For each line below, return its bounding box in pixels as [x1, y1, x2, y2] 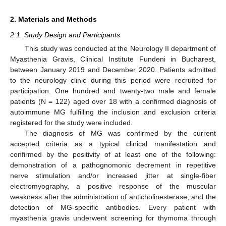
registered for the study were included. [10, 119, 133, 127]
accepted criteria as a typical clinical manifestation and [10, 140, 216, 148]
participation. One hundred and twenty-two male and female [10, 87, 216, 95]
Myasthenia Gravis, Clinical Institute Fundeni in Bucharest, [10, 55, 216, 63]
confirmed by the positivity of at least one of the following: [10, 150, 216, 158]
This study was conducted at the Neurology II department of [24, 44, 216, 52]
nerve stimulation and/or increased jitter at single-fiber [10, 172, 216, 180]
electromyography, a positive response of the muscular [10, 182, 216, 190]
